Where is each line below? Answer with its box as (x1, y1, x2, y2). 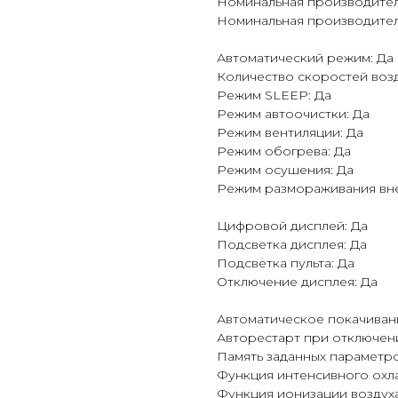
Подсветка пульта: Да (217, 255, 354, 272)
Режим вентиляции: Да (217, 124, 363, 141)
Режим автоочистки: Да (217, 106, 370, 123)
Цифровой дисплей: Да (217, 218, 368, 235)
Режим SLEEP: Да (217, 87, 331, 104)
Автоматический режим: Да (217, 50, 394, 67)
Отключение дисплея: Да (217, 274, 378, 291)
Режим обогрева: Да (217, 143, 351, 160)
